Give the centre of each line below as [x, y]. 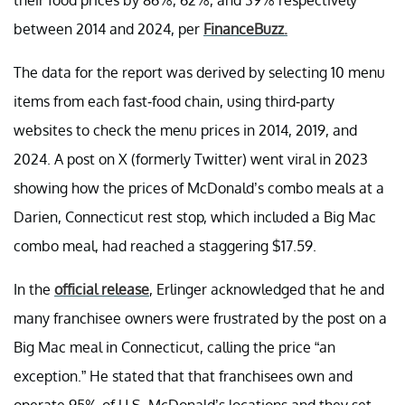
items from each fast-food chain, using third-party [174, 101]
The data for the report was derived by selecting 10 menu [199, 72]
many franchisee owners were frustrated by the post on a [200, 318]
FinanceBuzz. [245, 28]
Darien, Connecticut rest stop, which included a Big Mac [195, 217]
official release [102, 289]
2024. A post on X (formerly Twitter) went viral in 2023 [191, 159]
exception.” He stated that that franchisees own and [183, 376]
